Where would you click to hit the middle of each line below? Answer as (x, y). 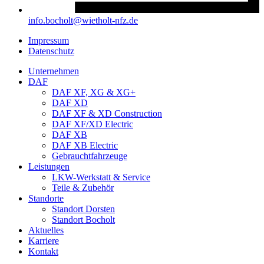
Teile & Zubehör (83, 187)
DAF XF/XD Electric (93, 124)
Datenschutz (51, 51)
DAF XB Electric (85, 145)
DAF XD (70, 103)
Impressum (49, 40)
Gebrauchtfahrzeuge (90, 156)
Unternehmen (54, 71)
